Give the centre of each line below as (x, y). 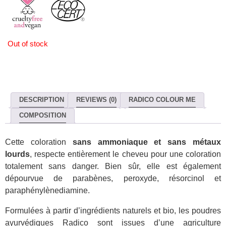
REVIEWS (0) (96, 100)
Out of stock (28, 44)
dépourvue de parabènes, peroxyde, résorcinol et (113, 179)
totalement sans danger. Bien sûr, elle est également (113, 166)
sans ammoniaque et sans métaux (147, 142)
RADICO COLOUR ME (162, 100)
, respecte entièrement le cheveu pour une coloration (125, 154)
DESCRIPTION (42, 100)
